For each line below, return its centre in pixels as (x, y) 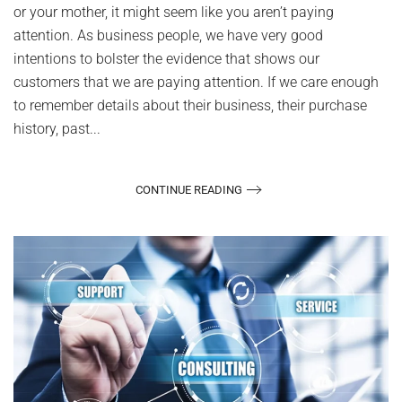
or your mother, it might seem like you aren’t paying (174, 13)
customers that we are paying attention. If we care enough (196, 83)
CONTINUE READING (189, 189)
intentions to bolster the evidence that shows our (166, 59)
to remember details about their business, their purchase (190, 106)
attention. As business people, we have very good (168, 36)
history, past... (57, 129)
